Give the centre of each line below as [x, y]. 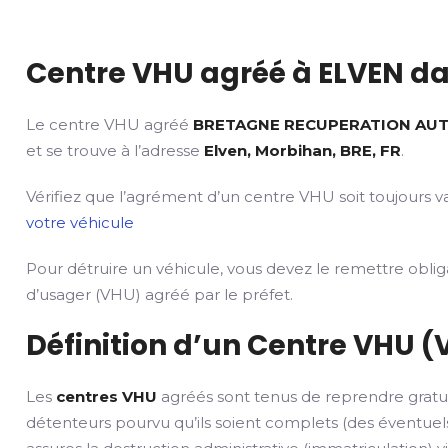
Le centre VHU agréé [110, 124]
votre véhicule [80, 222]
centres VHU [107, 396]
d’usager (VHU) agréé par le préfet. [160, 294]
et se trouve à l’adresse [115, 150]
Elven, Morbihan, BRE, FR [303, 150]
